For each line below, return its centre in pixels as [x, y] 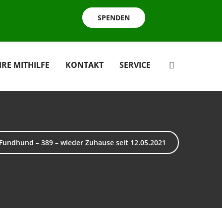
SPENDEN [114, 18]
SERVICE [135, 65]
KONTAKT [84, 65]
